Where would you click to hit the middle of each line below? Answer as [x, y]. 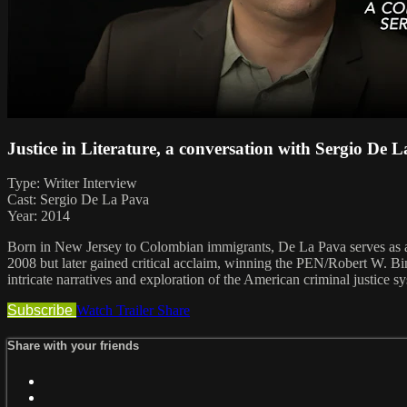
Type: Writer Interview [72, 184]
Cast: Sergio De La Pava [78, 200]
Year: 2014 [39, 216]
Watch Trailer [117, 311]
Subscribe [42, 311]
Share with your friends [73, 346]
